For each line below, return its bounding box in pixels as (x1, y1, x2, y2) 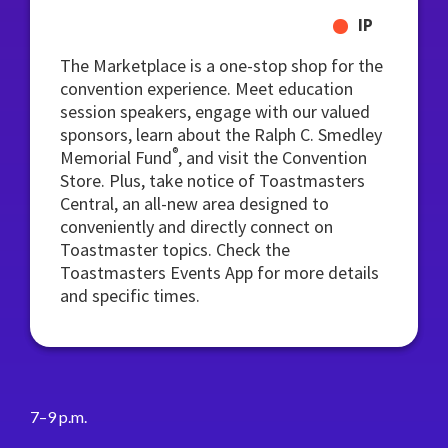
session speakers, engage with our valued (60, 100, 370, 123)
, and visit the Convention (178, 146, 367, 169)
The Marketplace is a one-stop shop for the (60, 54, 383, 77)
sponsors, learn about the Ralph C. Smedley (60, 123, 382, 146)
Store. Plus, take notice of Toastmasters (60, 169, 365, 192)
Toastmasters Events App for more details (60, 261, 379, 284)
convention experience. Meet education (60, 77, 353, 100)
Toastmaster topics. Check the (60, 238, 290, 261)
